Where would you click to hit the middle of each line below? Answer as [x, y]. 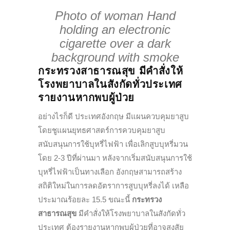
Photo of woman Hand [115, 16]
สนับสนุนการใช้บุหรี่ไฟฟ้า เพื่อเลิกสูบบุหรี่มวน [113, 144]
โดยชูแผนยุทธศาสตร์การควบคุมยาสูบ [102, 130]
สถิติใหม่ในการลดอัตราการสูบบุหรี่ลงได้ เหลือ [113, 186]
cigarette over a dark [115, 44]
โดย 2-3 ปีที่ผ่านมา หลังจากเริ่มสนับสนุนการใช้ [115, 158]
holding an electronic [115, 30]
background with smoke [115, 57]
